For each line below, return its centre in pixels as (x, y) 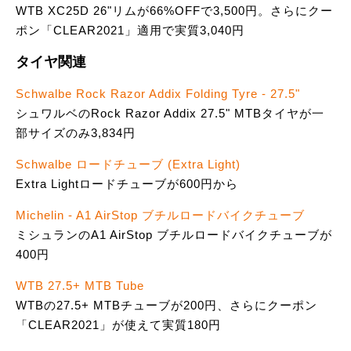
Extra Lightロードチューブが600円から (127, 184)
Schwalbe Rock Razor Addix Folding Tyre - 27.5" (158, 94)
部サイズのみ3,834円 (76, 133)
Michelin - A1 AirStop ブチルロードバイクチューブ (160, 215)
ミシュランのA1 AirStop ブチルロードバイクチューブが (174, 235)
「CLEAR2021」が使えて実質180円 (118, 325)
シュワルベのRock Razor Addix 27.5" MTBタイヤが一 (170, 114)
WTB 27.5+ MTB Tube (80, 286)
